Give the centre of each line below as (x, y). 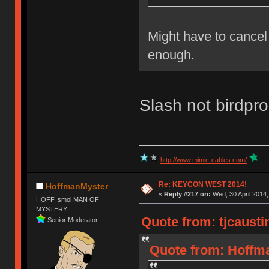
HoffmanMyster (77, 186)
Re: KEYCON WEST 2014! (202, 185)
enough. (171, 55)
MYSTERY (52, 209)
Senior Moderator (73, 219)
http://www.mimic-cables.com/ (203, 160)
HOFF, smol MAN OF (68, 199)
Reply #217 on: (187, 194)
